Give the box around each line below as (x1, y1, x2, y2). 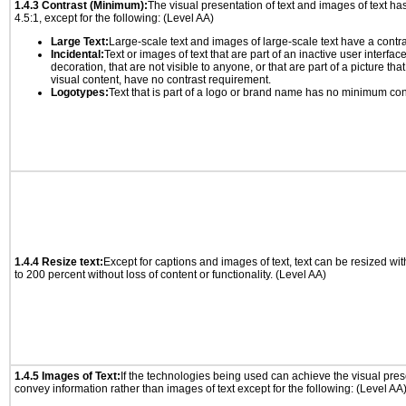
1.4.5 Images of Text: (14, 370, 121, 382)
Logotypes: (51, 86, 109, 99)
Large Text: (51, 35, 109, 48)
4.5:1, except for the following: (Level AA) (14, 12, 214, 24)
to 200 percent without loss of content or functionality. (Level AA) (14, 268, 326, 281)
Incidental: (51, 48, 104, 61)
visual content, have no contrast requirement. (51, 73, 271, 86)
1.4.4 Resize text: (14, 256, 103, 268)
